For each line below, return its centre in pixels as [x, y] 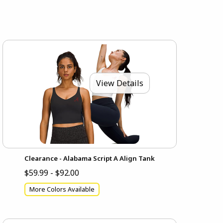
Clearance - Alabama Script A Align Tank [90, 159]
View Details [120, 83]
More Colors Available [62, 189]
